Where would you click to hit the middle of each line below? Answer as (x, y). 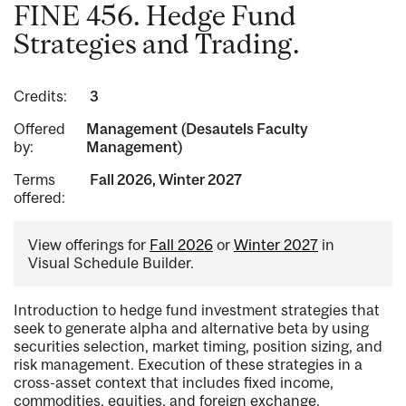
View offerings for (89, 245)
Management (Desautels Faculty (197, 129)
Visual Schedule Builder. (111, 263)
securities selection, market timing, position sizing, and (198, 347)
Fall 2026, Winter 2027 (165, 180)
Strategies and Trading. (157, 44)
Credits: (40, 97)
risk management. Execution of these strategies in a (188, 365)
